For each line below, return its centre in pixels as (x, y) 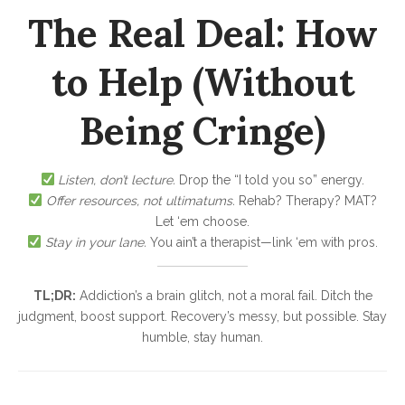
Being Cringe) (202, 132)
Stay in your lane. (95, 243)
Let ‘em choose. (202, 222)
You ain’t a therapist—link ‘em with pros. (262, 243)
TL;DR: (54, 296)
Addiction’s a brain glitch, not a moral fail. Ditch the (224, 296)
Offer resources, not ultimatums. (140, 201)
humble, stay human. (202, 338)
